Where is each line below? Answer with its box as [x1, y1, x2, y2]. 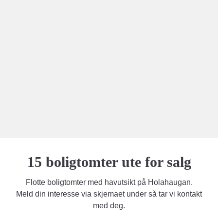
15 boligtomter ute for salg [27, 153, 191, 170]
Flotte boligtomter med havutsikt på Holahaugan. [25, 178, 193, 186]
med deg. [93, 201, 125, 210]
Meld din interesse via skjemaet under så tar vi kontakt [16, 189, 202, 198]
